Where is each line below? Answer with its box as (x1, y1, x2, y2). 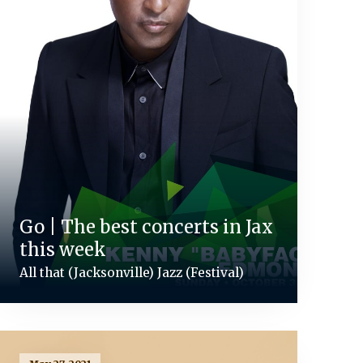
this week (19, 237, 106, 261)
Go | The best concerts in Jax (19, 215, 273, 238)
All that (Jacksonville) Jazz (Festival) (19, 264, 244, 280)
